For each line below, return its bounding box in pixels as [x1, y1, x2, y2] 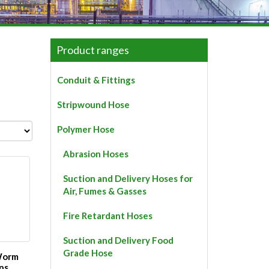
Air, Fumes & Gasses [62, 185, 147, 196]
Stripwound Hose [56, 98, 130, 110]
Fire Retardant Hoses [62, 210, 153, 221]
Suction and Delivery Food [62, 234, 174, 246]
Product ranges [56, 43, 129, 56]
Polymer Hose [56, 123, 115, 134]
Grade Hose [62, 247, 113, 258]
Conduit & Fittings [56, 74, 135, 85]
